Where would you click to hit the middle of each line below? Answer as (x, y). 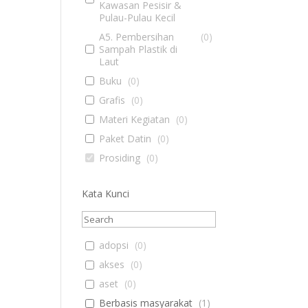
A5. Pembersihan (136, 36)
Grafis (112, 100)
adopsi (113, 245)
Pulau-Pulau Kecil (137, 17)
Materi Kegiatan (134, 119)
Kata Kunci (106, 193)
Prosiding (119, 157)
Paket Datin (125, 138)
